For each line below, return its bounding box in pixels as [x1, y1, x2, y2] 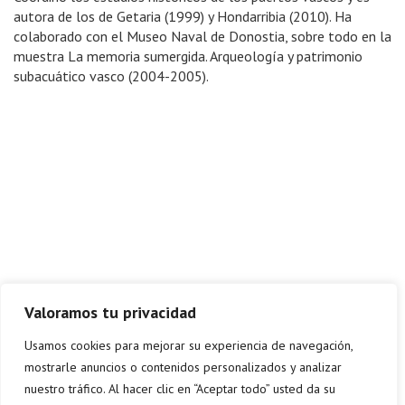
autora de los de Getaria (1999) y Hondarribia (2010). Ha [14, 7, 352, 25]
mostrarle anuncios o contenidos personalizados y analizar [24, 359, 342, 375]
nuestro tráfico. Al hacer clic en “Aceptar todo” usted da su [24, 381, 335, 397]
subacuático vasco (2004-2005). [14, 67, 209, 85]
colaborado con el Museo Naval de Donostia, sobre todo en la [14, 27, 391, 45]
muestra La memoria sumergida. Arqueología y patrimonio [14, 47, 363, 65]
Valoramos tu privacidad [24, 302, 196, 323]
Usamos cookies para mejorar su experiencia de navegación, [24, 337, 353, 353]
